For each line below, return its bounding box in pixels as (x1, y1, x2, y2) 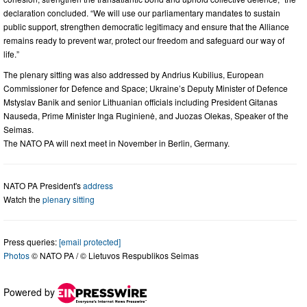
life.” (3, 47, 19, 60)
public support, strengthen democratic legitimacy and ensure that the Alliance (3, 20, 289, 32)
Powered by (3, 284, 58, 299)
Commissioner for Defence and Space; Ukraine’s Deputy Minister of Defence (3, 82, 288, 94)
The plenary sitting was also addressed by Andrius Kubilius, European (3, 68, 264, 80)
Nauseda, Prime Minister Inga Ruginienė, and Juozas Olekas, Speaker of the (3, 109, 288, 121)
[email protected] (59, 235, 121, 247)
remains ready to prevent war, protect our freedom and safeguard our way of (3, 34, 284, 46)
